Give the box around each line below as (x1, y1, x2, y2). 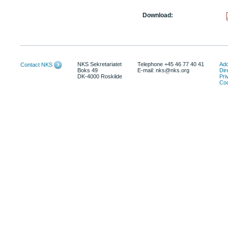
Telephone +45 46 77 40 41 (137, 61, 204, 67)
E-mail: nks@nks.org (137, 67, 191, 73)
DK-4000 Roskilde (77, 73, 122, 79)
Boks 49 (77, 67, 98, 73)
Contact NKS (20, 61, 52, 68)
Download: (142, 12, 173, 19)
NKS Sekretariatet (77, 61, 122, 67)
